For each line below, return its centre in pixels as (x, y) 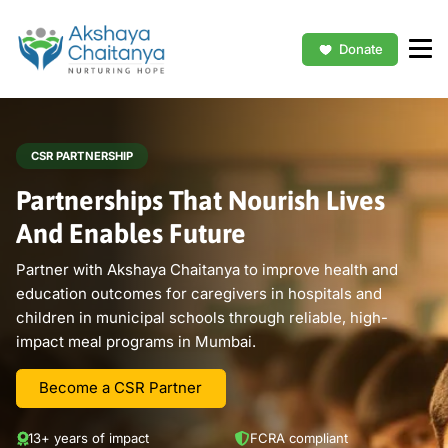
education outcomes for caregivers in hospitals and (198, 293)
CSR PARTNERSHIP (81, 155)
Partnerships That (121, 201)
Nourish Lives (306, 201)
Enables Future (157, 234)
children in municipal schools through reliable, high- (201, 317)
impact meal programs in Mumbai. (135, 341)
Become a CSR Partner (121, 388)
